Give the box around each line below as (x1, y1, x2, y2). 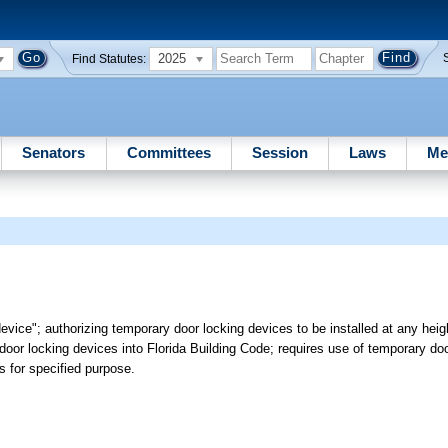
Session (251, 143, 308, 161)
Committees (126, 143, 211, 161)
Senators (22, 143, 86, 161)
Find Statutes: (72, 52, 147, 65)
